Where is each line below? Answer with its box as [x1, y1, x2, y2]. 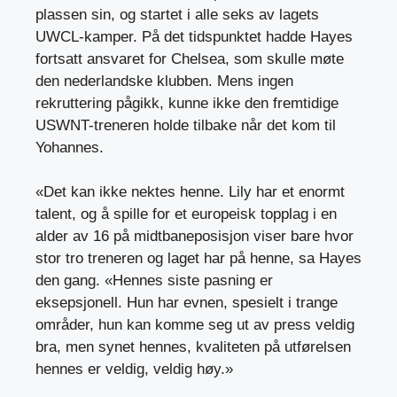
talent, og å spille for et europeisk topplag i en [35, 206, 337, 223]
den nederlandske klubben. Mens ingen [35, 72, 293, 90]
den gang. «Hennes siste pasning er [35, 272, 273, 290]
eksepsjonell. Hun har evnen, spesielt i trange [35, 294, 338, 312]
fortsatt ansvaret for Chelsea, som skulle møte [35, 50, 344, 67]
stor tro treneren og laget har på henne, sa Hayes [35, 250, 362, 268]
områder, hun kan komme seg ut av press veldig [35, 316, 354, 334]
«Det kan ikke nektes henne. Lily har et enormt [35, 183, 345, 201]
